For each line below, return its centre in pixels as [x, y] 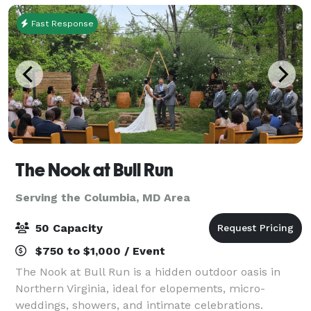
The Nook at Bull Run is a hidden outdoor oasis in [148, 271]
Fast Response [61, 23]
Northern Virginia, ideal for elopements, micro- [140, 288]
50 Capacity [67, 228]
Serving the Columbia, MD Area [103, 197]
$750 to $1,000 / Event [99, 251]
